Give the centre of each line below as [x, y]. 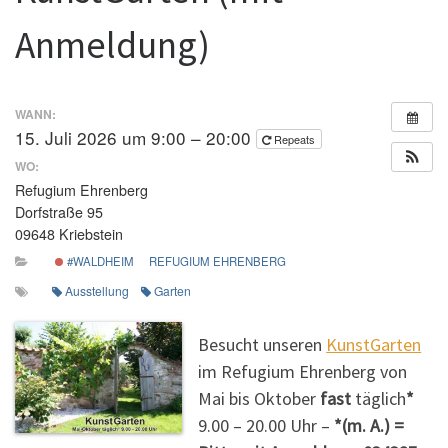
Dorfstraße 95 [59, 211]
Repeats [296, 139]
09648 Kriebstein [69, 233]
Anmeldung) [112, 45]
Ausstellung [96, 290]
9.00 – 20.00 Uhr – [266, 425]
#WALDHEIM [98, 261]
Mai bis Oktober [259, 398]
